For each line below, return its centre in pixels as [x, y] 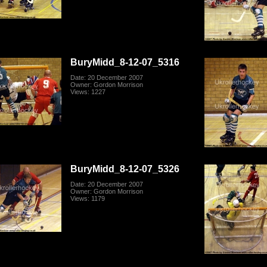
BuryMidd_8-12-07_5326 [125, 169]
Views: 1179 [88, 199]
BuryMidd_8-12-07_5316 [125, 62]
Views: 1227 [88, 92]
